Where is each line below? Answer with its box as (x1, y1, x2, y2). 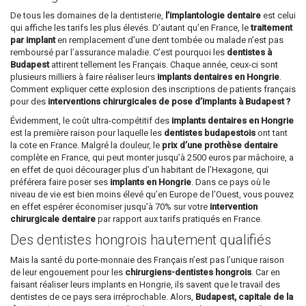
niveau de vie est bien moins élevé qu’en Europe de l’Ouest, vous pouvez (10, 189, 294, 200)
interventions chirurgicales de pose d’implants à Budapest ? (48, 96, 290, 107)
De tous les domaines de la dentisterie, (10, 10, 165, 21)
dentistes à (227, 47, 272, 58)
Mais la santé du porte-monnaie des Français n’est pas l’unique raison (10, 255, 284, 266)
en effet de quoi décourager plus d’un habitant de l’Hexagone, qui (10, 165, 268, 176)
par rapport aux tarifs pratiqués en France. (96, 214, 262, 225)
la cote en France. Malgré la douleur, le (10, 140, 162, 151)
